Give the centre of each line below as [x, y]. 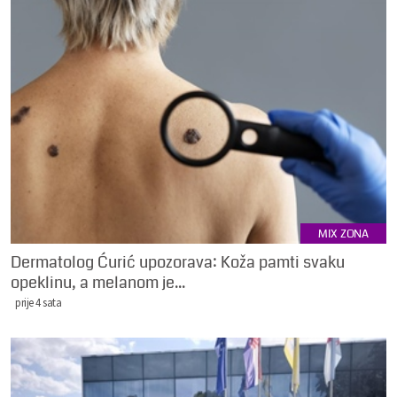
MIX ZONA [343, 234]
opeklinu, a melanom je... [98, 282]
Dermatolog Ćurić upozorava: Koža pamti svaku [178, 262]
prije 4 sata [38, 302]
